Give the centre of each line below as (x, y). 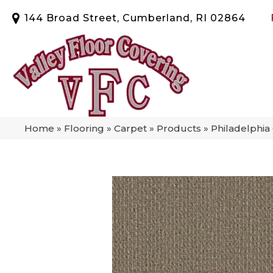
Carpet (130, 128)
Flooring (84, 128)
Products (179, 128)
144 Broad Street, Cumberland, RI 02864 (135, 18)
